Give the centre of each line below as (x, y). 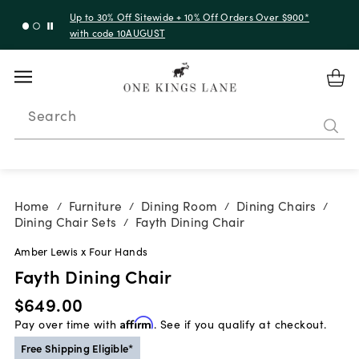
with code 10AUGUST (118, 32)
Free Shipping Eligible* (77, 348)
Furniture (95, 206)
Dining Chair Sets (65, 222)
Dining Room (179, 206)
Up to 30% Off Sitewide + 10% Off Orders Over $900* (190, 16)
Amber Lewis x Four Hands (81, 251)
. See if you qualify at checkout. (240, 323)
